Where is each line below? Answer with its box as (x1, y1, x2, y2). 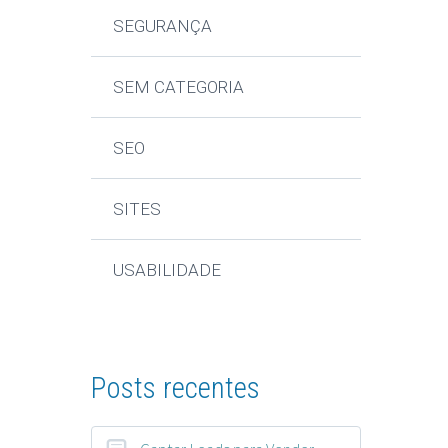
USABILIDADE (113, 259, 222, 280)
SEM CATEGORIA (113, 76, 245, 97)
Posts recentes (91, 370, 260, 405)
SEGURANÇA (113, 15, 213, 36)
